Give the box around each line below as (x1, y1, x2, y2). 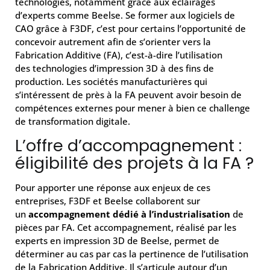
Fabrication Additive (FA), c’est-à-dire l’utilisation (15, 49, 222, 61)
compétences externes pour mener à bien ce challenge (15, 102, 250, 114)
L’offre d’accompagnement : (15, 134, 242, 157)
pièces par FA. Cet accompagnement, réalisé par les (15, 221, 236, 233)
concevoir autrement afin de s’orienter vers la (15, 36, 211, 48)
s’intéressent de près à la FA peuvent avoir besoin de (15, 89, 242, 101)
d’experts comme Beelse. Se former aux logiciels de (15, 9, 235, 21)
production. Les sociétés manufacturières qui (15, 75, 207, 87)
